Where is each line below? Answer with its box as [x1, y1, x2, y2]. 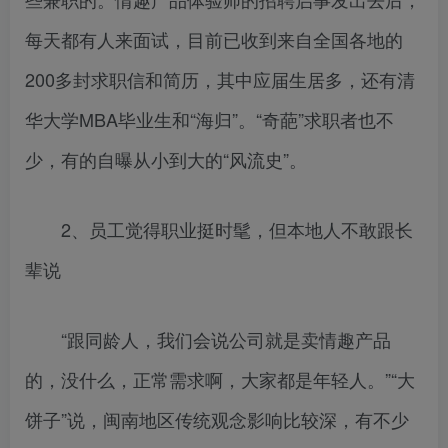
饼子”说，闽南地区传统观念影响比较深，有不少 [25, 406, 409, 433]
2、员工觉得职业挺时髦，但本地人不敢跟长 [25, 216, 413, 243]
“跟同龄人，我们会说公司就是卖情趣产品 [25, 326, 391, 353]
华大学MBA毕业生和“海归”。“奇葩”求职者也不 [25, 106, 394, 133]
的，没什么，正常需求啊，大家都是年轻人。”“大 [25, 366, 415, 393]
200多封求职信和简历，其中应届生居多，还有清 [25, 66, 415, 93]
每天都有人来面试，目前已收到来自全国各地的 [25, 26, 403, 53]
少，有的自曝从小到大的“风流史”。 [25, 146, 307, 173]
